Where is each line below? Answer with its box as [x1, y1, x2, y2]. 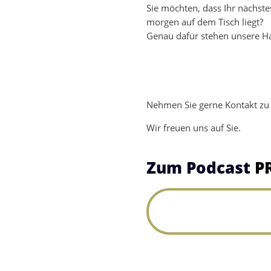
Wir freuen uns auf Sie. [146, 122, 241, 134]
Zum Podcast [146, 157, 255, 179]
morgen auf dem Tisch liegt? [146, 16, 263, 28]
